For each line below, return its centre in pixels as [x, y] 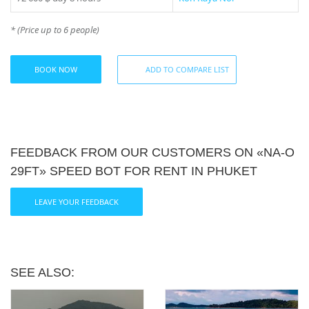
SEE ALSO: [42, 273]
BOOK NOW [56, 70]
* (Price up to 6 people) [55, 30]
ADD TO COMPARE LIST [187, 70]
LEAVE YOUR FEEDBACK [77, 202]
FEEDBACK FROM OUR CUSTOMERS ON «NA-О [152, 153]
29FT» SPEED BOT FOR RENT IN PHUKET [134, 171]
